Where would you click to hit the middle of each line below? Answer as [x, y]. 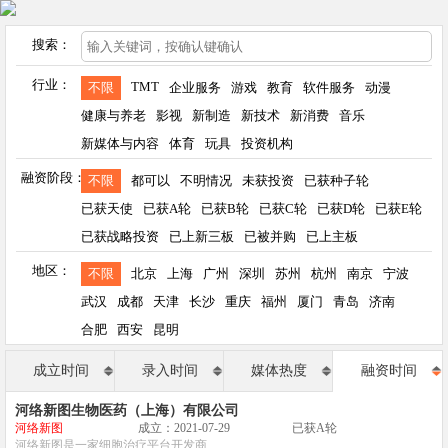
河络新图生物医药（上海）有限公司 [126, 410]
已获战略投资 [120, 236]
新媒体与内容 [120, 143]
